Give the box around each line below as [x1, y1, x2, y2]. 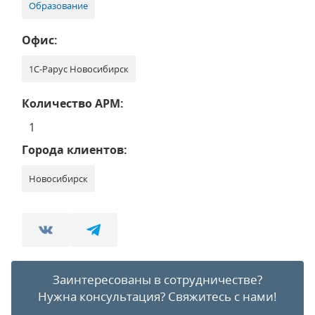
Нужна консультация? [38, 288, 168, 304]
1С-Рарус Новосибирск [29, 63, 129, 75]
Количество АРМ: [22, 96, 124, 111]
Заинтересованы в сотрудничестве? [53, 271, 262, 288]
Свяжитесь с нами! [168, 288, 277, 304]
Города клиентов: [22, 142, 127, 157]
